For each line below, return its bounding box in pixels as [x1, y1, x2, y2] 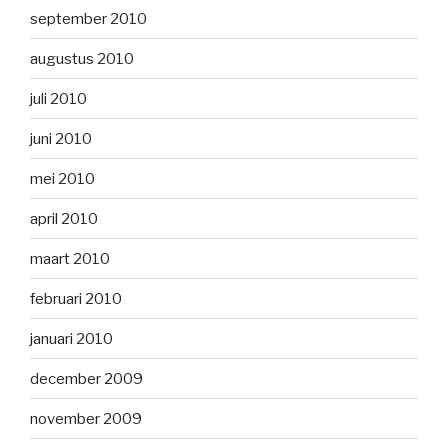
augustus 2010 [30, 49, 134, 68]
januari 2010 [30, 329, 113, 348]
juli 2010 [30, 89, 87, 108]
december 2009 [30, 369, 143, 388]
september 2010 [30, 9, 147, 28]
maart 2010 [30, 249, 110, 268]
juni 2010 [30, 129, 92, 148]
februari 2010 [30, 289, 122, 308]
